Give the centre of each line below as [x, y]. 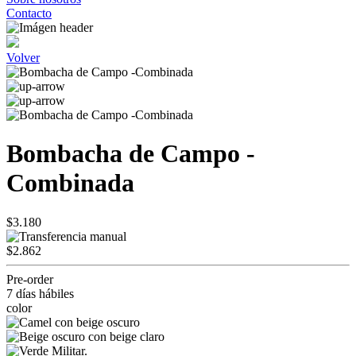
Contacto [29, 13]
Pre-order [30, 279]
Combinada [70, 183]
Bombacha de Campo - [131, 154]
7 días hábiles [40, 293]
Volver [23, 58]
